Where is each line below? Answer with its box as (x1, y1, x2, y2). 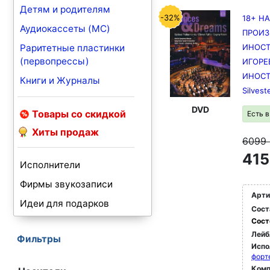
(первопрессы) (20, 55, 89, 67)
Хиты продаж (32, 126, 99, 138)
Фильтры (17, 233, 61, 245)
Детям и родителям (20, 4, 110, 15)
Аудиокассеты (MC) (20, 23, 110, 34)
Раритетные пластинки (20, 42, 125, 54)
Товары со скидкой (32, 108, 126, 120)
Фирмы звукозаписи (20, 178, 113, 190)
